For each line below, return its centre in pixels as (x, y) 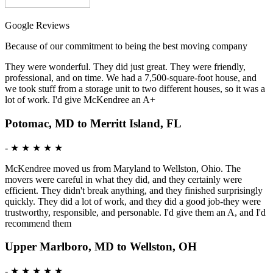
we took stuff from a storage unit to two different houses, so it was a (135, 89)
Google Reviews (37, 26)
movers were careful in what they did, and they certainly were (123, 179)
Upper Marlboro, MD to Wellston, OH (101, 247)
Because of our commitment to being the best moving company (126, 46)
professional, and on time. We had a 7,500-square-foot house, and (131, 78)
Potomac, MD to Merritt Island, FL (93, 123)
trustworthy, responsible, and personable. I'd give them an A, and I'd (135, 212)
